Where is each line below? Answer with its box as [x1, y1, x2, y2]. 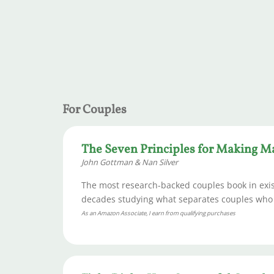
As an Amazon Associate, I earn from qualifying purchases [81, 209, 235, 217]
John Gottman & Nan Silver [81, 156, 178, 168]
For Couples [62, 101, 127, 119]
